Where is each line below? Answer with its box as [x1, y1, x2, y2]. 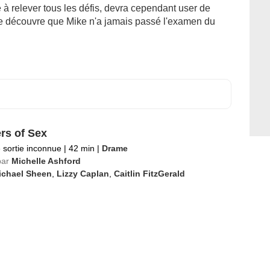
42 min [66, 143, 97, 153]
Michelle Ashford [11, 156, 81, 166]
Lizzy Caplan [56, 169, 109, 178]
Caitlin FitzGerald [113, 169, 185, 178]
